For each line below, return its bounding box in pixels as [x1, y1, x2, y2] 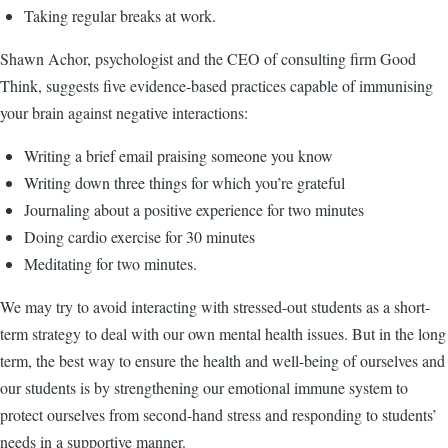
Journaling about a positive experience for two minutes [24, 199, 364, 221]
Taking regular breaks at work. [24, 5, 216, 27]
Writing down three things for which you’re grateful [24, 172, 345, 194]
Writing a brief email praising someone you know [24, 145, 333, 167]
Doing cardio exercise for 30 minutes [24, 226, 255, 248]
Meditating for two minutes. [24, 253, 202, 275]
